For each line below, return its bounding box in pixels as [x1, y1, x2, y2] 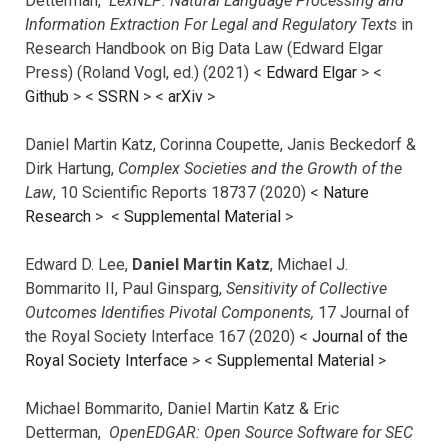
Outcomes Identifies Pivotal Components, [25, 302, 318, 322]
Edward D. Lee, [25, 254, 132, 274]
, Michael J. [270, 254, 348, 274]
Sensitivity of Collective [226, 278, 387, 298]
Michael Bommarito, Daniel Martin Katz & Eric [25, 398, 339, 418]
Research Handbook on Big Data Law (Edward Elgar [25, 38, 383, 58]
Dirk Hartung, [25, 158, 118, 178]
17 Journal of [318, 302, 410, 322]
